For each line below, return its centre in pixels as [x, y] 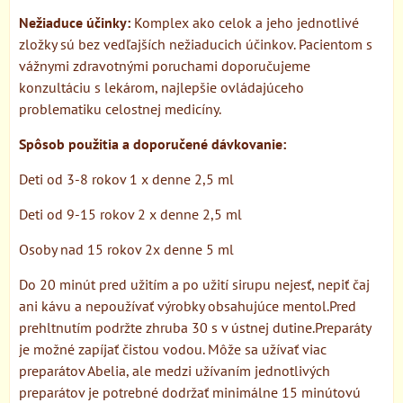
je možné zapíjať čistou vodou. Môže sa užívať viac [173, 349]
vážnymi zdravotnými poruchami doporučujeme [165, 65]
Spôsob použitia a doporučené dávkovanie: [152, 143]
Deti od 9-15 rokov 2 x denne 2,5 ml [130, 214]
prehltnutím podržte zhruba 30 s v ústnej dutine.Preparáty [195, 327]
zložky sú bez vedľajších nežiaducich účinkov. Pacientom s [196, 44]
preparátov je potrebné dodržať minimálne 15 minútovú [190, 392]
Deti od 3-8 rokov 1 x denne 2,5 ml [126, 179]
